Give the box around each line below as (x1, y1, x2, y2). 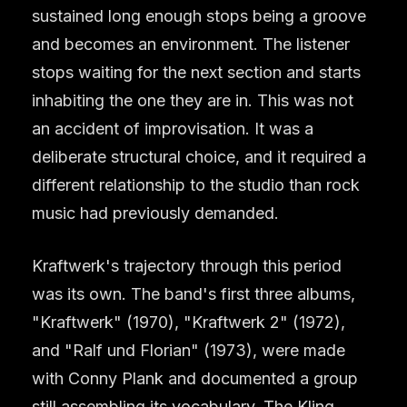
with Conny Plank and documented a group (32, 368, 358, 388)
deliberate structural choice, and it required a (32, 146, 366, 166)
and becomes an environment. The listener (32, 34, 350, 54)
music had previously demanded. (32, 203, 279, 223)
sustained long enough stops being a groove (32, 5, 366, 25)
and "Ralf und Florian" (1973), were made (32, 340, 345, 360)
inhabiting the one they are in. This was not (32, 90, 353, 110)
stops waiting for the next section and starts (32, 62, 361, 82)
